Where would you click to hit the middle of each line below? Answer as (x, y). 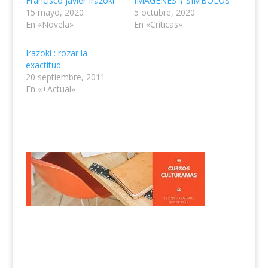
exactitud (43, 65)
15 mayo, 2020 (54, 13)
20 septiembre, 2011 (65, 77)
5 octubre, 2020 (164, 13)
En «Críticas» (158, 25)
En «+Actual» (50, 89)
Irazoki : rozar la (56, 53)
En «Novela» (49, 25)
